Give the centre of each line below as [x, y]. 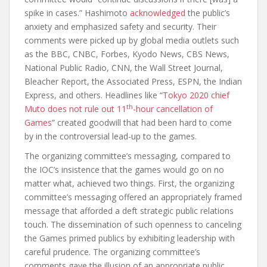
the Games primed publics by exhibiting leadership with [130, 238]
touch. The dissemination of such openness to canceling [133, 225]
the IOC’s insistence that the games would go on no [124, 170]
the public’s [208, 13]
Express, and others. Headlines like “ [94, 95]
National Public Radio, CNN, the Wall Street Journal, [124, 68]
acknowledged [158, 13]
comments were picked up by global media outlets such [132, 41]
